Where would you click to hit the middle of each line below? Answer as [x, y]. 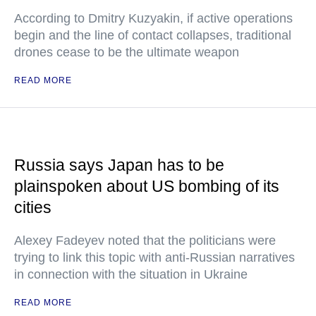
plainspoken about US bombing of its [147, 186]
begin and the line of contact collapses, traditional [153, 35]
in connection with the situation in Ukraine [131, 274]
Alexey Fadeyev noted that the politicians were [145, 241]
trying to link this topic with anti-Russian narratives [154, 257]
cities [33, 207]
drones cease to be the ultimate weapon [127, 52]
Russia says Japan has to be [119, 165]
